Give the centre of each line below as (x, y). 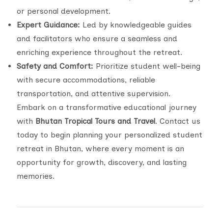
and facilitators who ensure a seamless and (97, 39)
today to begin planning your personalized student (110, 135)
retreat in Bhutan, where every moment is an (100, 149)
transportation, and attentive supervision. (94, 94)
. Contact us (178, 121)
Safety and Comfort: (55, 66)
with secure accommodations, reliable (86, 80)
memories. (36, 176)
